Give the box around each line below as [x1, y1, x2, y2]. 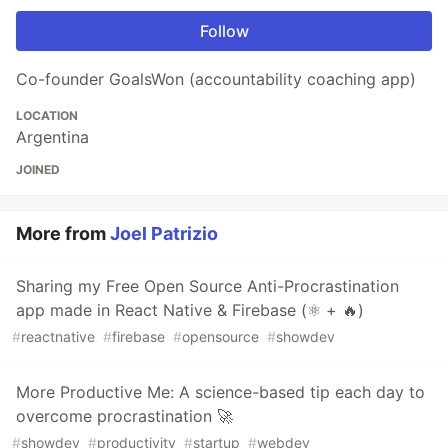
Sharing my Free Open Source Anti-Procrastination [16, 276, 399, 297]
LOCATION [16, 108, 78, 124]
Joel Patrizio [110, 223, 218, 245]
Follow [199, 21, 249, 42]
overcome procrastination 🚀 [16, 406, 233, 427]
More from [16, 223, 110, 245]
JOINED [16, 162, 60, 178]
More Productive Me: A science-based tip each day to [16, 382, 425, 403]
